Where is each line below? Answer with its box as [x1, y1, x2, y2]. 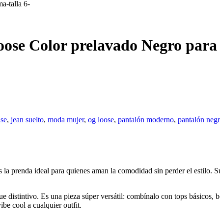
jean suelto [11, 115, 44, 124]
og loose [88, 115, 114, 124]
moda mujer [48, 115, 84, 124]
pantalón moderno [118, 115, 174, 124]
